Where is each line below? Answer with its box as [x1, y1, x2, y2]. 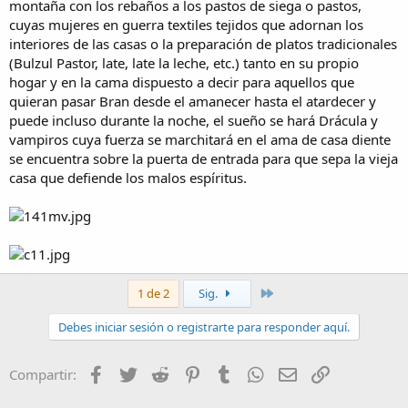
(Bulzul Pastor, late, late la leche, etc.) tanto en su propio [9, 54, 359, 73]
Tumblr [235, 363, 280, 382]
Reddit [170, 363, 211, 382]
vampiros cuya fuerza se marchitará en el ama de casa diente [9, 130, 391, 149]
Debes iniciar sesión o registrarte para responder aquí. [58, 319, 350, 336]
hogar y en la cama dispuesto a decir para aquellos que [9, 73, 354, 92]
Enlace [331, 363, 372, 382]
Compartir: [9, 365, 76, 384]
